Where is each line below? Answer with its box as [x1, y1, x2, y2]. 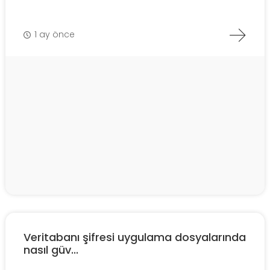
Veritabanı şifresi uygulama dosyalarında [24, 229, 246, 245]
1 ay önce [34, 28, 75, 40]
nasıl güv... [24, 242, 78, 257]
